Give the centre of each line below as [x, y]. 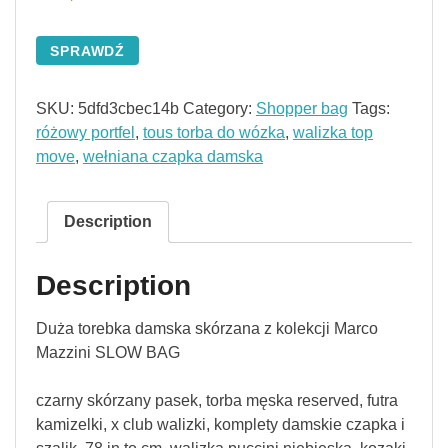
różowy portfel [85, 132]
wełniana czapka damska [173, 156]
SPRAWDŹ [88, 50]
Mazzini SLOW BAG [108, 352]
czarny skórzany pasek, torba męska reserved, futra [217, 400]
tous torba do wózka [214, 132]
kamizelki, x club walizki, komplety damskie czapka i [220, 424]
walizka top [333, 132]
